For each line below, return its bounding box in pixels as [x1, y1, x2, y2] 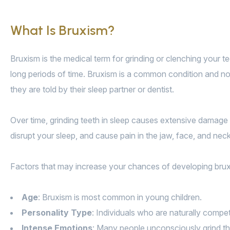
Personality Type [22, 207, 92, 218]
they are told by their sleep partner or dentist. [10, 84, 174, 95]
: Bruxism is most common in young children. [38, 192, 202, 203]
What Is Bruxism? [10, 22, 115, 39]
